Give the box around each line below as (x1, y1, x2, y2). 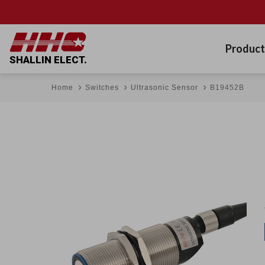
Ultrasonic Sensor (131, 83, 198, 92)
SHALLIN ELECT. (9, 54, 87, 66)
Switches (85, 83, 119, 92)
